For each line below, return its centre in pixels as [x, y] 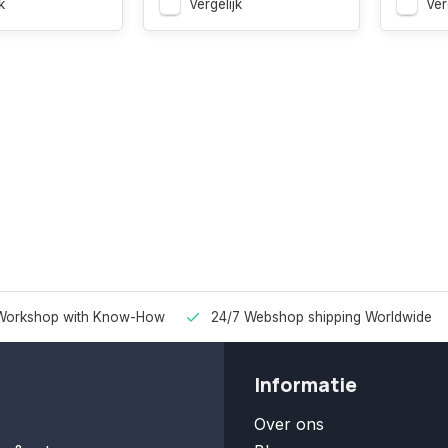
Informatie [305, 385]
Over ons [289, 424]
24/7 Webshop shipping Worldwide [321, 317]
